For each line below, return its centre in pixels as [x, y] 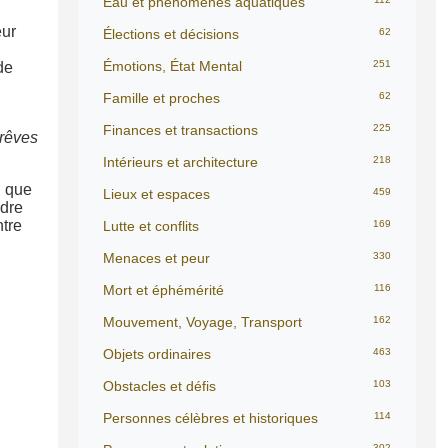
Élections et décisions [171, 34]
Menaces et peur [156, 258]
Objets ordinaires [157, 354]
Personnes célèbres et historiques [210, 418]
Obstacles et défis [159, 386]
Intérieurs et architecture [180, 162]
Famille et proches [161, 98]
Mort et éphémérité [163, 290]
